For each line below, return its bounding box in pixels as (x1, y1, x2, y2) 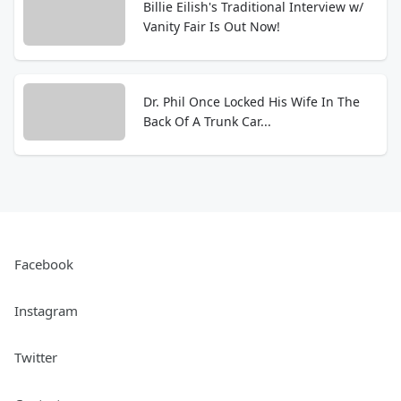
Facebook (14, 255, 73, 273)
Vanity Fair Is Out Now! (143, 18, 280, 35)
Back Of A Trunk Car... (143, 113, 271, 130)
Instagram (14, 302, 78, 320)
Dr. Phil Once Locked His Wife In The (143, 93, 360, 110)
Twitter (14, 348, 57, 366)
